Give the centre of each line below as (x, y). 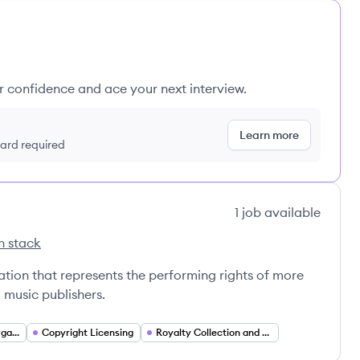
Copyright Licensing (88, 332)
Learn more (269, 135)
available (291, 212)
